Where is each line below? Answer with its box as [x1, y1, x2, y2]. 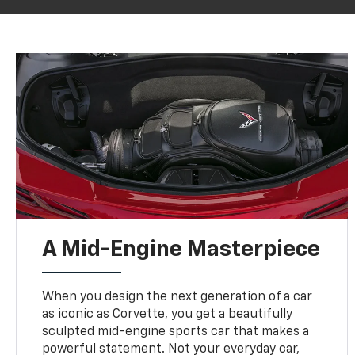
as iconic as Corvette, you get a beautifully [42, 307, 293, 321]
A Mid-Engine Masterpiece [42, 238, 321, 261]
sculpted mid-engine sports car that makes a [42, 325, 310, 338]
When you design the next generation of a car [42, 290, 313, 303]
